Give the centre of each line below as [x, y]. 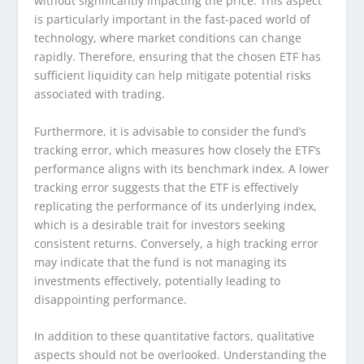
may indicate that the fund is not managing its [161, 262]
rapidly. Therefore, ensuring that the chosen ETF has [178, 57]
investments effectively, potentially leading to [158, 280]
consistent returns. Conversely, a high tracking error [177, 243]
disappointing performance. [111, 299]
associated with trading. [100, 94]
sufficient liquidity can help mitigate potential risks [173, 76]
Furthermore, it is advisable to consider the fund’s [171, 131]
